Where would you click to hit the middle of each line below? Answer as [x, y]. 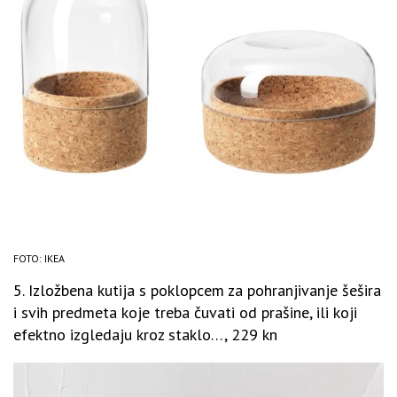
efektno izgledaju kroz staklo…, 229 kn [145, 335]
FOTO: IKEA [39, 259]
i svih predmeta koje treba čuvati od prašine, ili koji [185, 313]
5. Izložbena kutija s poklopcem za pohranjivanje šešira [197, 291]
